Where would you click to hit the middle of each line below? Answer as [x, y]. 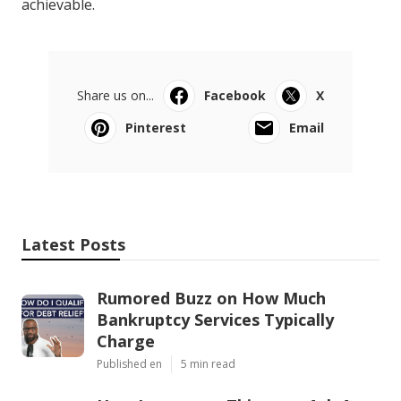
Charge [126, 341]
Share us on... [115, 96]
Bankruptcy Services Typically [215, 320]
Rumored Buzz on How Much [211, 299]
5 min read [208, 364]
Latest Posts [73, 245]
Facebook [235, 96]
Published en [129, 364]
